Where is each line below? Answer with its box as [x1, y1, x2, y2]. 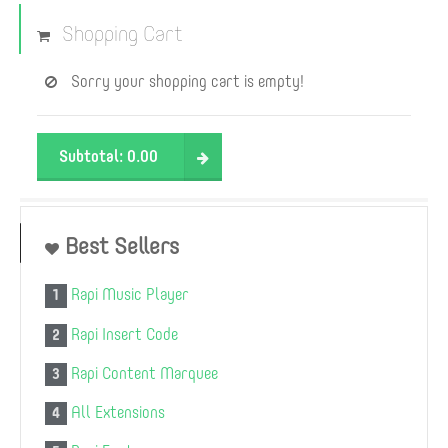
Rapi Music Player [70, 285, 189, 305]
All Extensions [70, 402, 165, 422]
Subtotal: [59, 147, 128, 167]
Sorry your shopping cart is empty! [71, 72, 304, 92]
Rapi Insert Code [70, 324, 178, 344]
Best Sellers [59, 232, 179, 260]
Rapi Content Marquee [70, 363, 218, 383]
